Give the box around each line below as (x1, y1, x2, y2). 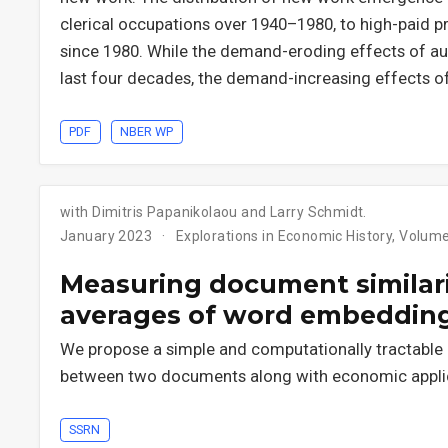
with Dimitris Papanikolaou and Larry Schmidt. (60, 203, 367, 220)
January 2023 (60, 227, 156, 244)
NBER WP (120, 123, 174, 139)
